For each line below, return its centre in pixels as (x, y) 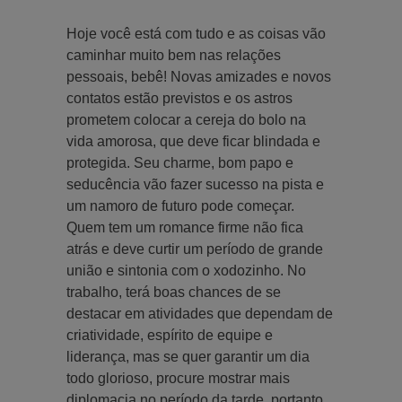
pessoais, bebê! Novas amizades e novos (199, 76)
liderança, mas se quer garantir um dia (188, 356)
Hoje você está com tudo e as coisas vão (196, 33)
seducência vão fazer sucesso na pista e (195, 184)
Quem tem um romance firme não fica (185, 227)
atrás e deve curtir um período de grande (195, 249)
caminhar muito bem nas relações (174, 55)
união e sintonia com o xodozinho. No (186, 270)
